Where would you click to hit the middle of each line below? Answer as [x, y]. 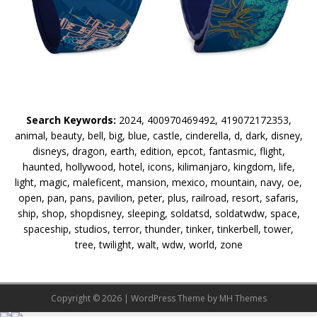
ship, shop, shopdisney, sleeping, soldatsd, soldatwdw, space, [158, 213]
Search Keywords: [71, 120]
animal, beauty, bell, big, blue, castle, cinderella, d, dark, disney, [158, 135]
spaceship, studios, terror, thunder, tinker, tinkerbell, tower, [158, 229]
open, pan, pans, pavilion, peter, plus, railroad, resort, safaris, [158, 197]
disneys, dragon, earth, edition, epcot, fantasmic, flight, [158, 151]
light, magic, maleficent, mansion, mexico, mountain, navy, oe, [158, 182]
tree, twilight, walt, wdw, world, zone [158, 244]
